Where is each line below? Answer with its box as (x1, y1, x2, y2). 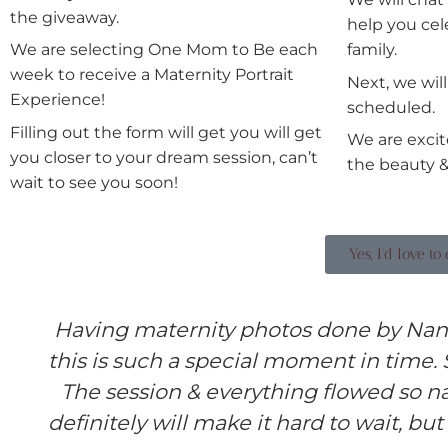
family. (346, 40, 397, 60)
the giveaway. (10, 8, 119, 28)
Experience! (10, 90, 105, 110)
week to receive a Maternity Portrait (10, 65, 294, 85)
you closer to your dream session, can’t (10, 147, 318, 167)
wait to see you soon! (10, 172, 178, 192)
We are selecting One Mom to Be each (10, 40, 318, 60)
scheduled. (346, 97, 439, 117)
